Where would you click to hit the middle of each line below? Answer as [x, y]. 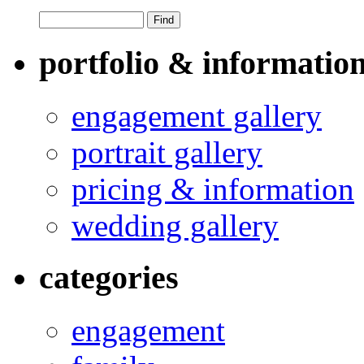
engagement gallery [197, 115]
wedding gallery [175, 225]
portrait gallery [167, 152]
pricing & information [213, 188]
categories [109, 278]
